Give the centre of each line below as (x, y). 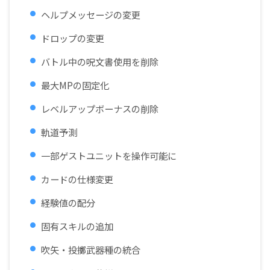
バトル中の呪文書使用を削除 (100, 62)
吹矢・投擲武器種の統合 (91, 250)
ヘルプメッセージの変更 (91, 15)
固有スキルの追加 (77, 226)
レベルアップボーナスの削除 (100, 109)
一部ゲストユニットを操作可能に (109, 156)
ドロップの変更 (73, 38)
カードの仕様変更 (77, 179)
